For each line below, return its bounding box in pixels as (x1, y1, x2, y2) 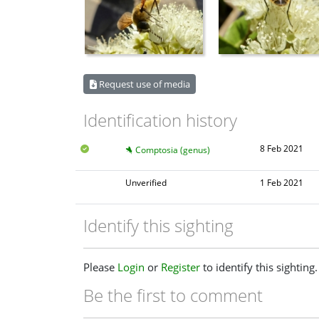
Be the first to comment (83, 283, 263, 307)
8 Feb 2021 (259, 142, 303, 155)
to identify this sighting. (200, 259, 318, 274)
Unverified (125, 176, 167, 189)
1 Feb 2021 (259, 176, 303, 189)
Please (83, 259, 117, 274)
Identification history (83, 108, 237, 132)
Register (161, 259, 200, 274)
